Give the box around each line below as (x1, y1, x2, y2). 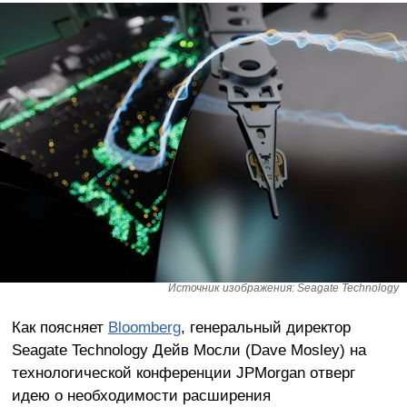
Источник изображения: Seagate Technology (168, 281, 399, 294)
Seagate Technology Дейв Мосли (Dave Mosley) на (11, 340, 366, 359)
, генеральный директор (180, 317, 351, 336)
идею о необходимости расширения (11, 385, 271, 404)
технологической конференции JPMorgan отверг (11, 362, 355, 382)
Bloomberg (107, 317, 181, 336)
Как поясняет (11, 317, 108, 336)
